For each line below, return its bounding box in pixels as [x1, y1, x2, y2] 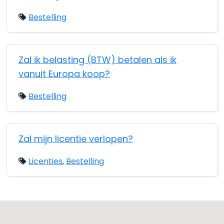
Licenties [28, 155, 62, 167]
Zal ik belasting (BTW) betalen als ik [18, 53, 176, 66]
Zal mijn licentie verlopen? [18, 132, 133, 145]
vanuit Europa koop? [18, 67, 110, 80]
